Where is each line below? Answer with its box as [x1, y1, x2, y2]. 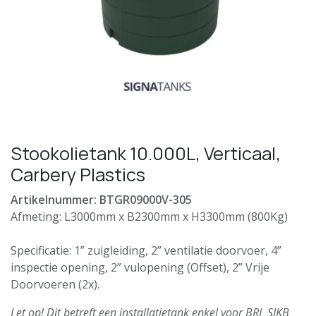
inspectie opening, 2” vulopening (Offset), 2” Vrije [11, 259, 269, 275]
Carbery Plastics [11, 162, 145, 187]
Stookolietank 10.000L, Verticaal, [11, 140, 281, 166]
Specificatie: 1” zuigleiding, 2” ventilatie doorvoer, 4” [11, 242, 281, 258]
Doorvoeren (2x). [11, 276, 102, 292]
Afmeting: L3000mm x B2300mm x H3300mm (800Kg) [11, 208, 288, 224]
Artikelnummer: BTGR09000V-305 [11, 191, 192, 207]
